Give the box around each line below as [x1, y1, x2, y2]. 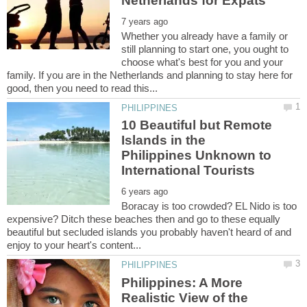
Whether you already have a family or [121, 29, 288, 42]
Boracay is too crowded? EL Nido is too [121, 200, 297, 212]
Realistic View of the [121, 290, 249, 305]
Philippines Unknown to [121, 148, 272, 163]
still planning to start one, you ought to [121, 42, 289, 55]
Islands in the [121, 133, 206, 148]
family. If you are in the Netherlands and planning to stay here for [7, 69, 293, 81]
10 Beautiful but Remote [121, 118, 273, 133]
